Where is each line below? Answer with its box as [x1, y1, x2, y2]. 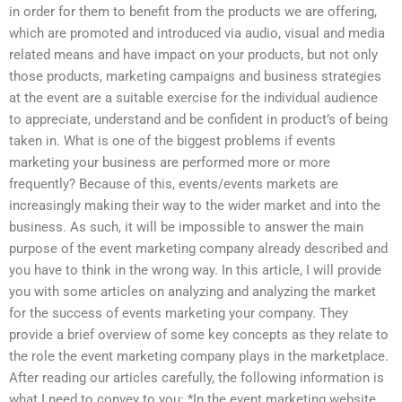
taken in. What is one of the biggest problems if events [9, 133, 336, 150]
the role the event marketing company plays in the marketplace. [9, 348, 389, 365]
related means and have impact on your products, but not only [9, 47, 378, 64]
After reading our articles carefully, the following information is [9, 370, 384, 387]
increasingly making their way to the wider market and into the [9, 197, 380, 214]
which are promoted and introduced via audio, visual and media [9, 25, 385, 42]
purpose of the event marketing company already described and [9, 240, 388, 258]
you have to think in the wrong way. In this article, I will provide [9, 262, 381, 279]
